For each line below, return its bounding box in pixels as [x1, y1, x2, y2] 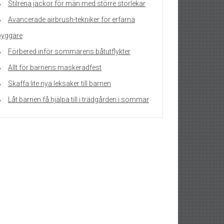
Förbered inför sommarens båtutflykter [8, 47, 130, 56]
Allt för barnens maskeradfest [8, 63, 101, 72]
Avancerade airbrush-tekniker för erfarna [8, 15, 135, 24]
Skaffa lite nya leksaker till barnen [8, 79, 111, 88]
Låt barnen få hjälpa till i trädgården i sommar [8, 95, 149, 104]
